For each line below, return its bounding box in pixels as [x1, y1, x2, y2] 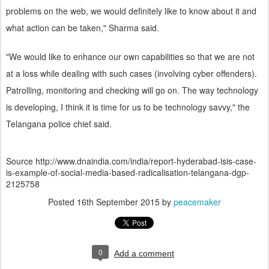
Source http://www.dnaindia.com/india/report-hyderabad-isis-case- [6, 154, 256, 167]
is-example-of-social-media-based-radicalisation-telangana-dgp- [6, 166, 249, 178]
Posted [48, 195, 77, 208]
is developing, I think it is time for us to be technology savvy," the [6, 100, 250, 113]
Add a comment [114, 248, 174, 258]
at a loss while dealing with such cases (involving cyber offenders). [6, 67, 257, 79]
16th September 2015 [77, 195, 160, 208]
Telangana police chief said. [6, 117, 112, 130]
